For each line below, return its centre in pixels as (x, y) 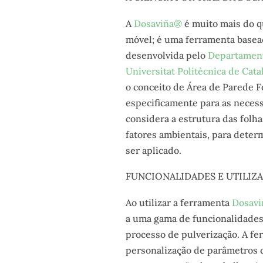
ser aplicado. (153, 150)
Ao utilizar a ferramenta (178, 202)
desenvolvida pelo (166, 55)
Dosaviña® (158, 23)
